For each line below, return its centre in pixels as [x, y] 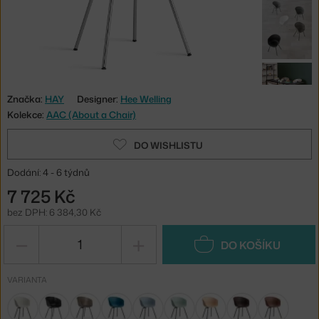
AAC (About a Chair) [91, 114]
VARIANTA [27, 279]
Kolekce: [27, 114]
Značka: [26, 99]
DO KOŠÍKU [250, 245]
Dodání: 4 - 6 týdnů [48, 172]
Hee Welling [146, 99]
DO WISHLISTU [168, 145]
